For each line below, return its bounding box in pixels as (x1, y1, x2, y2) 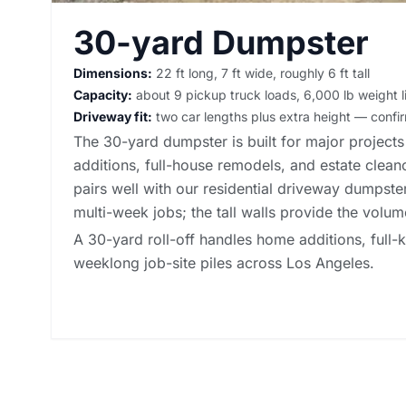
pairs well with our (73, 179, 203, 198)
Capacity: (73, 86, 132, 102)
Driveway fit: (73, 108, 152, 124)
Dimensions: (73, 64, 152, 81)
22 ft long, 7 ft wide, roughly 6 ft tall (152, 64, 370, 81)
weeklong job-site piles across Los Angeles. (73, 253, 374, 272)
